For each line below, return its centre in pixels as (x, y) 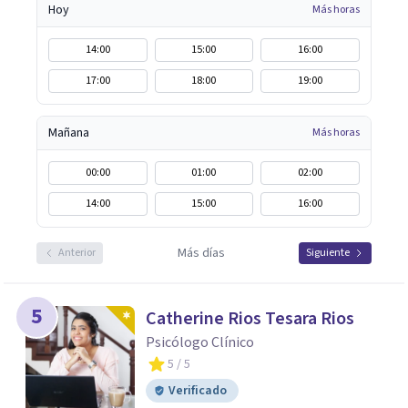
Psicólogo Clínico (200, 342)
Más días (201, 253)
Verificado (198, 391)
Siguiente (328, 253)
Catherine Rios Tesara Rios (250, 319)
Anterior (77, 253)
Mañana (69, 133)
